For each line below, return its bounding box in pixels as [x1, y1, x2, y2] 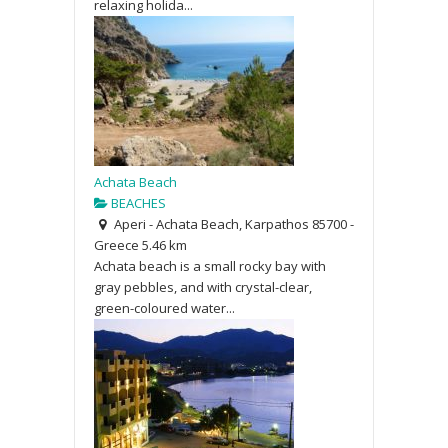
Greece [94, 235, 139, 254]
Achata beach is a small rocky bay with [94, 256, 326, 275]
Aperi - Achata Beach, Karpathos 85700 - [110, 214, 354, 233]
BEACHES [108, 193, 166, 212]
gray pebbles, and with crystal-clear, [94, 277, 312, 296]
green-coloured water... [94, 298, 235, 317]
